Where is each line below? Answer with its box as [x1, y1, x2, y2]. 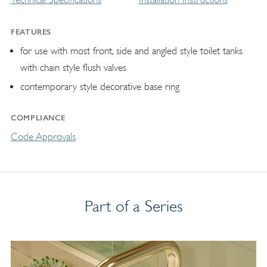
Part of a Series [84, 197, 183, 215]
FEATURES [10, 27, 52, 36]
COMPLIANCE [10, 113, 66, 122]
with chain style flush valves [20, 61, 126, 73]
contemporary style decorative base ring [20, 80, 179, 92]
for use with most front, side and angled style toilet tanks [20, 45, 243, 57]
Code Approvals [10, 131, 76, 142]
